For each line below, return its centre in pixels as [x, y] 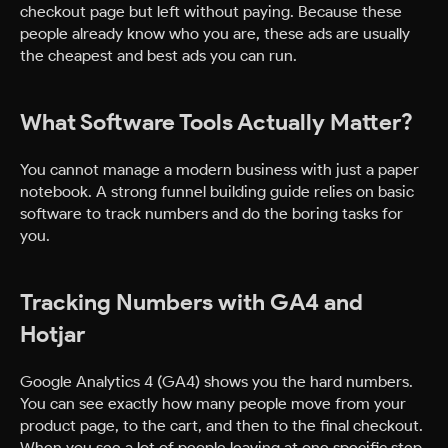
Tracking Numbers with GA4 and [191, 302]
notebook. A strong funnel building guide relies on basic [217, 191]
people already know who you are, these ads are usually [215, 33]
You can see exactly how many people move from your [213, 403]
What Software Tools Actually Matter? [216, 122]
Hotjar [52, 334]
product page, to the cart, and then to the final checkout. [221, 425]
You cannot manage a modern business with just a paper [219, 169]
